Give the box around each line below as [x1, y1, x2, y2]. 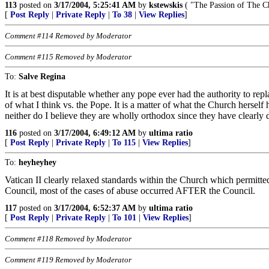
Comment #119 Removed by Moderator [5, 255, 131, 264]
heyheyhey [19, 158, 56, 167]
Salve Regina [19, 72, 65, 81]
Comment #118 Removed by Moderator [5, 234, 131, 243]
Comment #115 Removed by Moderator [5, 52, 131, 61]
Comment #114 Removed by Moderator [5, 31, 131, 40]
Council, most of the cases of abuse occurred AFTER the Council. [5, 186, 255, 196]
